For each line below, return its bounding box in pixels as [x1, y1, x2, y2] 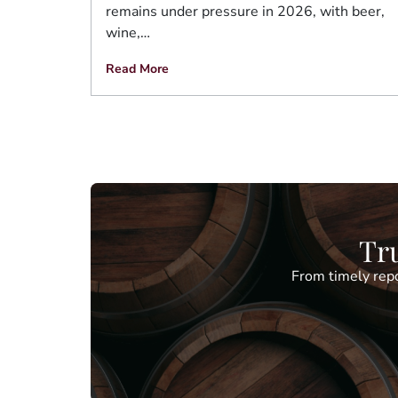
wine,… [106, 23, 150, 44]
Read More [106, 60, 169, 78]
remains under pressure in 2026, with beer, [106, 2, 385, 22]
